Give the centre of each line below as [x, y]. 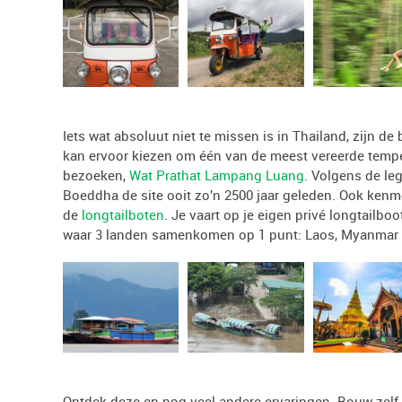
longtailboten [123, 215]
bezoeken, [96, 175]
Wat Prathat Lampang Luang [217, 175]
